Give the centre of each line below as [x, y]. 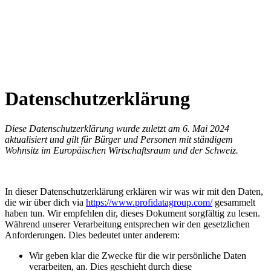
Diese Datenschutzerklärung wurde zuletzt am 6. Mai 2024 [117, 128]
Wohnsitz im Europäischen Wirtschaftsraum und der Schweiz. [122, 150]
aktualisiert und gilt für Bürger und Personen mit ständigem [119, 139]
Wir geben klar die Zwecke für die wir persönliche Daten [138, 255]
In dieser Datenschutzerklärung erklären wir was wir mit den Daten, [134, 191]
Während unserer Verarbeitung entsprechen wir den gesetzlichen [127, 224]
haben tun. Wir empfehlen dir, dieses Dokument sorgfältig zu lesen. [132, 213]
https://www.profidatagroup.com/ [149, 202]
